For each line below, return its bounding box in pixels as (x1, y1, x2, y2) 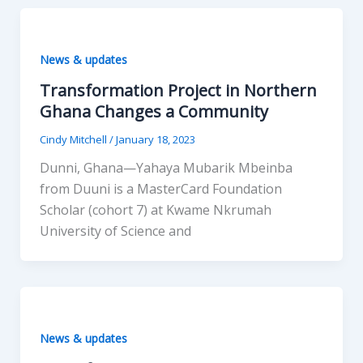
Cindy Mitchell (39, 132, 109, 147)
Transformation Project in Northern (39, 79, 317, 102)
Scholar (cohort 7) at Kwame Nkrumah (39, 201, 271, 220)
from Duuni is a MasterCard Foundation (39, 180, 282, 199)
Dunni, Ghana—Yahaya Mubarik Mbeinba (39, 159, 293, 177)
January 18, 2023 (115, 132, 195, 147)
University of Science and (39, 222, 191, 241)
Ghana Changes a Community (39, 100, 268, 123)
